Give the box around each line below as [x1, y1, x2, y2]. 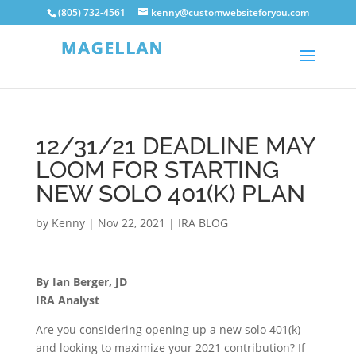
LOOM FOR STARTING [35, 156, 279, 184]
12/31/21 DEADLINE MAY [35, 132, 315, 160]
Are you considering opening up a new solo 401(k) [35, 322, 300, 337]
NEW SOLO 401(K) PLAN [35, 180, 305, 207]
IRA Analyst [35, 292, 99, 308]
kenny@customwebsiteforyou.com [151, 6, 309, 19]
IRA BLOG [177, 215, 228, 230]
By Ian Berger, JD [35, 274, 127, 289]
